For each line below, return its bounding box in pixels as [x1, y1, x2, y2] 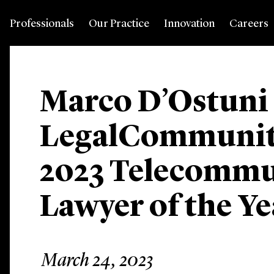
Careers [229, 18, 268, 29]
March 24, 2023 [42, 252, 154, 270]
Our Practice [89, 18, 149, 29]
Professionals [10, 18, 74, 29]
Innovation [164, 18, 215, 29]
